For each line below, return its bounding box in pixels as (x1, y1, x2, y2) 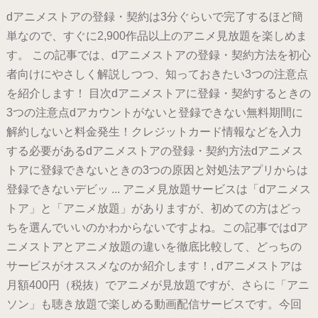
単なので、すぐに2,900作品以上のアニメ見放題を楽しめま (6, 30, 307, 43)
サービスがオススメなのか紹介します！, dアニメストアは (6, 260, 302, 273)
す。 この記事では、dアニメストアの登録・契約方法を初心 (6, 49, 311, 62)
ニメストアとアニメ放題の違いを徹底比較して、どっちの (6, 241, 302, 253)
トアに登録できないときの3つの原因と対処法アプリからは (6, 164, 308, 177)
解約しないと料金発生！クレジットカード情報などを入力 (6, 126, 302, 138)
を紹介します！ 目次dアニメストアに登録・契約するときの (6, 87, 311, 100)
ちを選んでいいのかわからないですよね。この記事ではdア (6, 221, 308, 234)
